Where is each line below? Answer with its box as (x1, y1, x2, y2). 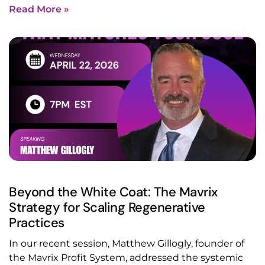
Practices (9, 214, 64, 232)
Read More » (9, 4, 69, 15)
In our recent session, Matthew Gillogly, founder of (9, 238, 244, 250)
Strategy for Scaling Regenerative (9, 199, 205, 216)
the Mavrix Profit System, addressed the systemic (9, 252, 243, 264)
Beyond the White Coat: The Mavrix (9, 183, 218, 201)
